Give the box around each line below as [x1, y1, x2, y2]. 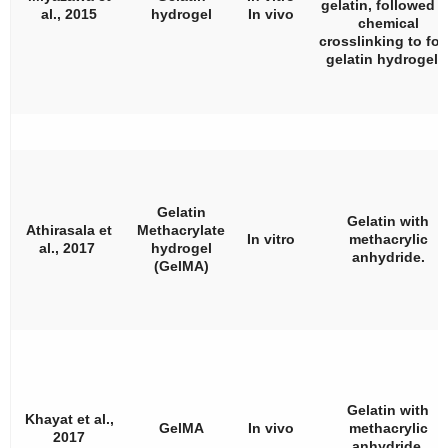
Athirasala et [26, 221, 112, 238]
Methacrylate [137, 221, 225, 238]
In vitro [246, 230, 295, 247]
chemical [357, 14, 419, 31]
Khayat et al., [24, 410, 114, 427]
